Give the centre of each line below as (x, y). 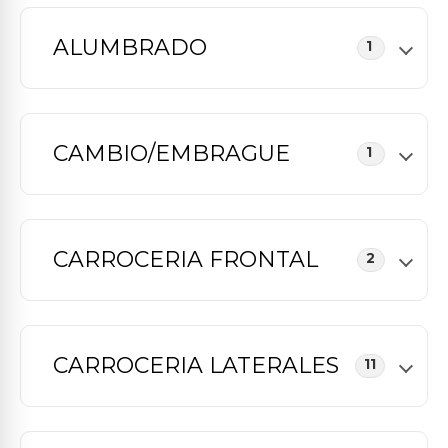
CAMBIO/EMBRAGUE (171, 153)
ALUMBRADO (130, 47)
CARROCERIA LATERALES (196, 365)
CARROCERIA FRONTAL (185, 259)
